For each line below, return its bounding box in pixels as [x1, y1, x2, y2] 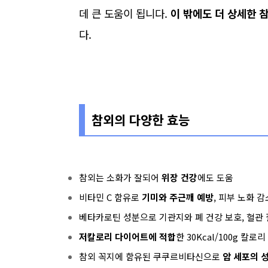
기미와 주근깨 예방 [142, 191, 214, 203]
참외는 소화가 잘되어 [79, 171, 162, 184]
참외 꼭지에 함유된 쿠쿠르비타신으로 [79, 250, 223, 263]
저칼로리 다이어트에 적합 [79, 230, 176, 243]
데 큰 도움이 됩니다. [79, 5, 170, 21]
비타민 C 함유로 [79, 191, 142, 203]
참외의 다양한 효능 [91, 110, 190, 129]
